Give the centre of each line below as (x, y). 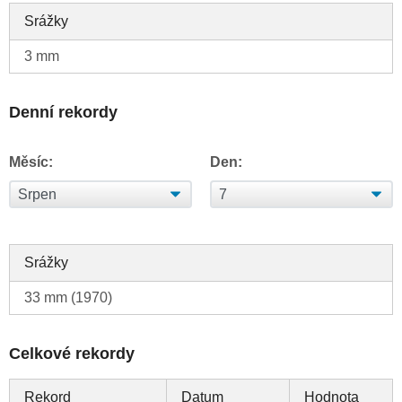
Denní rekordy (63, 113)
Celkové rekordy (72, 354)
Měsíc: (31, 162)
